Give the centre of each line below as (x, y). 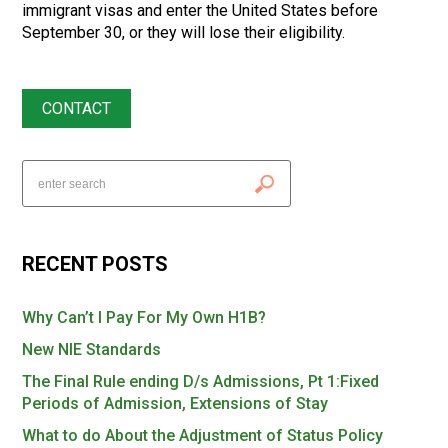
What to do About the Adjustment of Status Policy (203, 435)
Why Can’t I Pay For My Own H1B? (144, 317)
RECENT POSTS (95, 264)
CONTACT (77, 108)
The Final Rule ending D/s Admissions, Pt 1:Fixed (201, 381)
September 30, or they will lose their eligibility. (184, 32)
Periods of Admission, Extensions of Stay (175, 403)
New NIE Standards (92, 349)
